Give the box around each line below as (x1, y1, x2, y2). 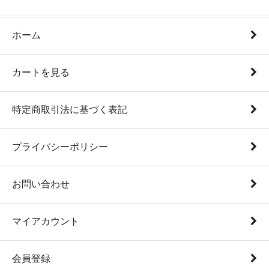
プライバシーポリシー (12, 142, 108, 153)
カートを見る (12, 67, 70, 78)
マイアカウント (12, 216, 79, 227)
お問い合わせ (12, 179, 70, 190)
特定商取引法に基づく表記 (12, 104, 127, 115)
